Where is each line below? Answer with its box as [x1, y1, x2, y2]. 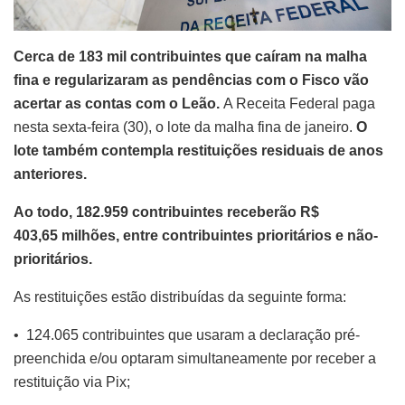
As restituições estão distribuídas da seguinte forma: [14, 289, 346, 306]
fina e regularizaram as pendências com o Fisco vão [14, 72, 369, 89]
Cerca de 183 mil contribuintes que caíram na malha [14, 49, 367, 65]
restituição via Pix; [14, 374, 130, 391]
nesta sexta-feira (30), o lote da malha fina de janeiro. [14, 119, 356, 136]
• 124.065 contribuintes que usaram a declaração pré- [14, 327, 360, 344]
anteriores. [14, 166, 87, 183]
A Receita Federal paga [223, 96, 375, 112]
